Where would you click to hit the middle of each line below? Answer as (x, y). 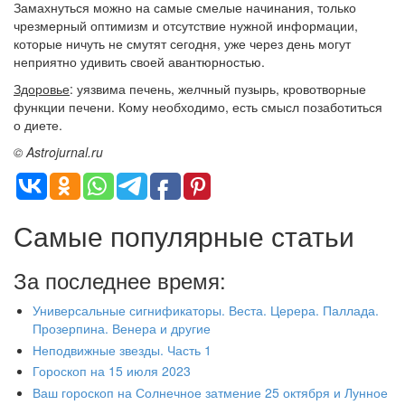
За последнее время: (120, 280)
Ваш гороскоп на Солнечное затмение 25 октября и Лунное (210, 392)
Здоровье (42, 89)
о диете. (38, 125)
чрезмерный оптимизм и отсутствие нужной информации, (186, 26)
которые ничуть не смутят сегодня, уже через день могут (182, 44)
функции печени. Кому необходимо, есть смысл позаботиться (198, 107)
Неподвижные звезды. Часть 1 (122, 349)
